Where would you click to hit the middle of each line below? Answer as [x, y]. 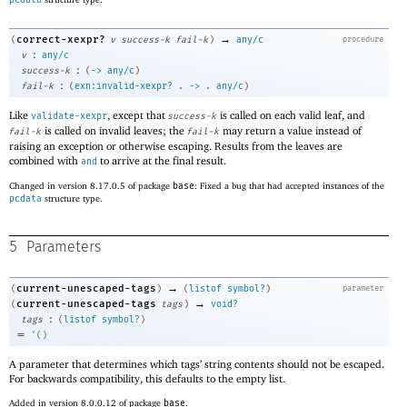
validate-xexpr [69, 117]
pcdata [25, 199]
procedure [362, 40]
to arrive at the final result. [162, 161]
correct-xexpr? [61, 40]
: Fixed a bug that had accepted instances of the [289, 185]
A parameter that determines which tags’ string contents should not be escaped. [197, 363]
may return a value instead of [291, 131]
